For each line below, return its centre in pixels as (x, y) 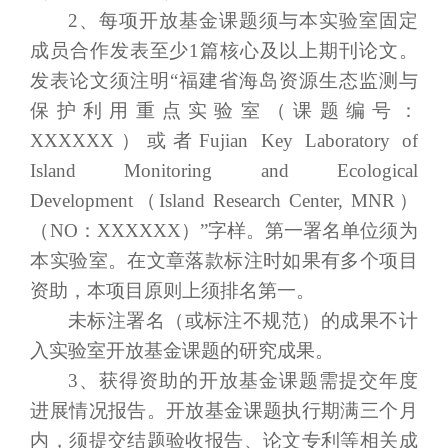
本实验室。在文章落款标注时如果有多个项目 (224, 260)
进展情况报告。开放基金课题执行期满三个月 (224, 410)
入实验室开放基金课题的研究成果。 (182, 350)
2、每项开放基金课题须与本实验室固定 (242, 20)
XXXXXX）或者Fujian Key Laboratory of (224, 140)
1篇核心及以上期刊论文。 (303, 50)
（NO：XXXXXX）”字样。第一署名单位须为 (224, 230)
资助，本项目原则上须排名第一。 (173, 290)
